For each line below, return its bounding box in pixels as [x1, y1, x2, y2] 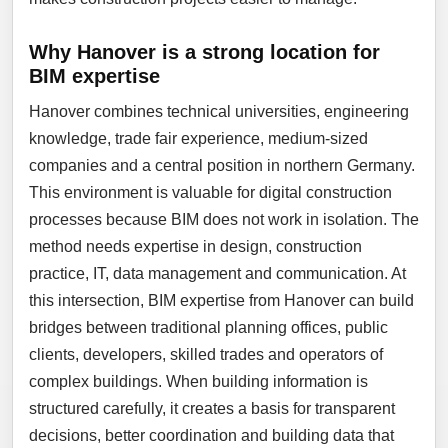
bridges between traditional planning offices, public [29, 319, 388, 336]
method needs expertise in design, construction [29, 238, 362, 255]
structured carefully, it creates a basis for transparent [29, 400, 395, 417]
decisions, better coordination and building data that [29, 427, 394, 444]
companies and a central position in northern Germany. [29, 157, 415, 174]
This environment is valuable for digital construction [29, 184, 392, 201]
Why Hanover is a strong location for [29, 41, 380, 63]
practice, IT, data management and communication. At [29, 265, 406, 282]
